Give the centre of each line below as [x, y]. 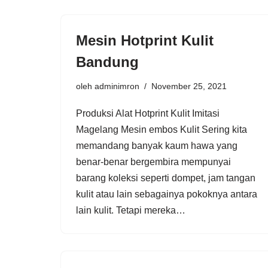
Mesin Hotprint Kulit [145, 40]
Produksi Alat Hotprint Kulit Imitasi [148, 113]
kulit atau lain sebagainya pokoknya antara [167, 194]
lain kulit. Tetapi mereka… [132, 210]
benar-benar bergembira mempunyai [153, 162]
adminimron [117, 86]
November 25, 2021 [189, 86]
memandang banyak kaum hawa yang [157, 145]
